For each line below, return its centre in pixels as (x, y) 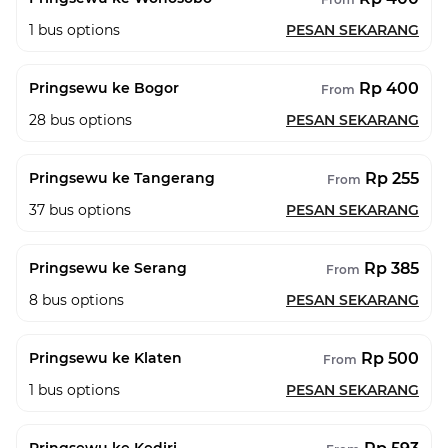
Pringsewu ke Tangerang (122, 178)
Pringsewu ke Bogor (104, 88)
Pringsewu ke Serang (108, 268)
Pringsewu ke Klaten (105, 358)
